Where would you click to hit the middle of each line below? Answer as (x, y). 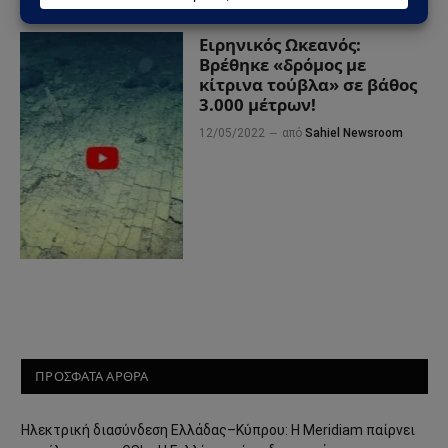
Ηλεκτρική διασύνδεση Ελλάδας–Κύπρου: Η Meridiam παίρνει (218, 430)
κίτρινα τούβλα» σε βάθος (308, 84)
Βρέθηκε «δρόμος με (283, 64)
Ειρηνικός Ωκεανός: (280, 44)
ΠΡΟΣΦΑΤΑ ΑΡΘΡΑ (92, 376)
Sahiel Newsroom (354, 132)
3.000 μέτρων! (258, 104)
